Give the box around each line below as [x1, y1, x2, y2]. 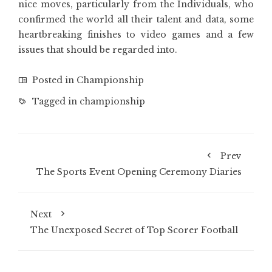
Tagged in [30, 96, 80, 107]
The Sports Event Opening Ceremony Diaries [36, 166, 242, 177]
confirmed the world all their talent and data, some [18, 14, 254, 25]
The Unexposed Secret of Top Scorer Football [30, 225, 238, 236]
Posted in [30, 75, 76, 86]
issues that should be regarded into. [18, 44, 177, 55]
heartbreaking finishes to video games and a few [18, 29, 254, 40]
